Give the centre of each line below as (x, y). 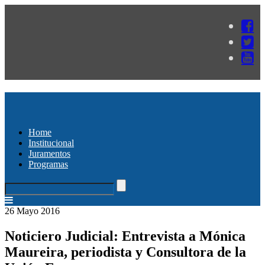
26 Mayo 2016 (32, 211)
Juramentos (49, 153)
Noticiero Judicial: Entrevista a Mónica (125, 236)
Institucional (51, 143)
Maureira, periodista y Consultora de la (125, 252)
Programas (48, 164)
